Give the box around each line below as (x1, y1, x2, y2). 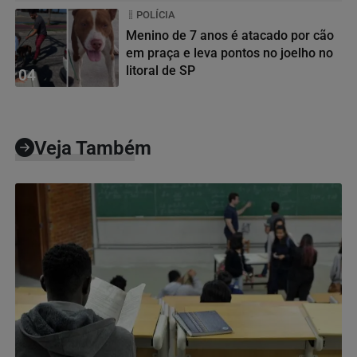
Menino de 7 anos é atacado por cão (126, 27, 334, 43)
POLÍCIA (136, 8, 175, 21)
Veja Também (34, 136, 151, 159)
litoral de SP (126, 62, 195, 78)
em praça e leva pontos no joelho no (126, 45, 333, 61)
